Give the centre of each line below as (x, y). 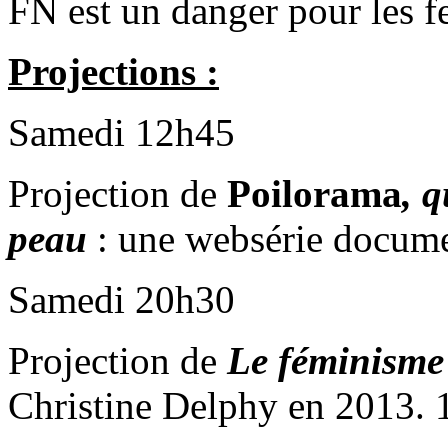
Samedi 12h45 (121, 133)
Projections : (113, 72)
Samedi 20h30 (121, 300)
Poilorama (314, 194)
